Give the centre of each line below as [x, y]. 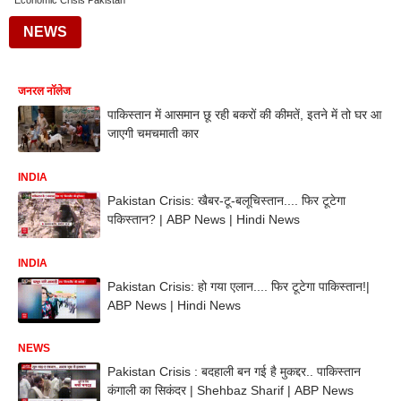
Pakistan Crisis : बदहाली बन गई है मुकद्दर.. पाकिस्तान [234, 372]
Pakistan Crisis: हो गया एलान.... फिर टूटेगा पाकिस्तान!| [239, 286]
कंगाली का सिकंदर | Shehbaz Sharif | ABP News [230, 391]
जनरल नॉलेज [44, 91]
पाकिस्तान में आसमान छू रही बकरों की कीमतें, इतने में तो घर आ [244, 115]
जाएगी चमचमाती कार [153, 133]
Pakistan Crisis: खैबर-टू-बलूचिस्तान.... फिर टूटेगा [226, 200]
